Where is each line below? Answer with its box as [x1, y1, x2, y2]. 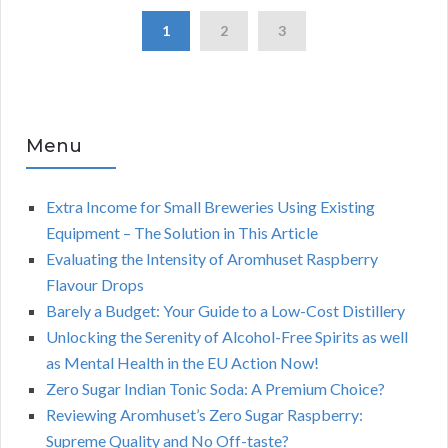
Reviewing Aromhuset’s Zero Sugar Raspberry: [46, 405, 363, 425]
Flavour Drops [46, 275, 144, 295]
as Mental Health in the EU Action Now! [46, 353, 319, 373]
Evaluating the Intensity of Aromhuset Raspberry [46, 249, 378, 269]
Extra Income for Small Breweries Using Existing [46, 197, 375, 217]
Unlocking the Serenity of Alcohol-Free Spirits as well [46, 327, 408, 347]
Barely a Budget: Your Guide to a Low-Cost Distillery [46, 301, 405, 321]
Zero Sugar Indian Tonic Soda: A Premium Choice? [46, 379, 385, 399]
